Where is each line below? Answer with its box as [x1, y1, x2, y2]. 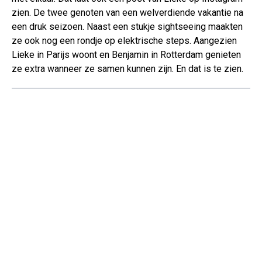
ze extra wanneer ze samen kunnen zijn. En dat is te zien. [12, 63, 243, 75]
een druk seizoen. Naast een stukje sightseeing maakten [12, 21, 243, 33]
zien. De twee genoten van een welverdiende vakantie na [12, 7, 243, 19]
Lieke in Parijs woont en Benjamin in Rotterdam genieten [12, 49, 241, 61]
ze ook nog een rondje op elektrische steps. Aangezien [12, 35, 237, 47]
